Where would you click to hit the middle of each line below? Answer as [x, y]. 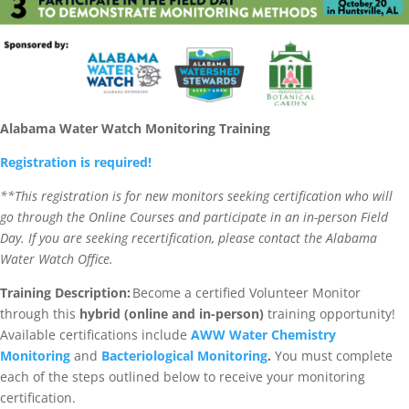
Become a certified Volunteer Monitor [246, 293]
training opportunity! [331, 314]
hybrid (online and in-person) [173, 314]
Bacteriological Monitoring [184, 356]
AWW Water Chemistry [263, 335]
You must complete [332, 356]
